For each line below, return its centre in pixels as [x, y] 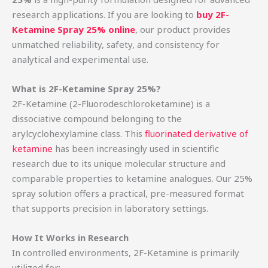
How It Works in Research [70, 238]
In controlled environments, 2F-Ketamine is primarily [126, 253]
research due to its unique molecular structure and [119, 164]
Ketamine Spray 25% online [74, 30]
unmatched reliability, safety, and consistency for [116, 45]
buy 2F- [213, 15]
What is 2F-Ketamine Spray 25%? [86, 89]
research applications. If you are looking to [104, 15]
